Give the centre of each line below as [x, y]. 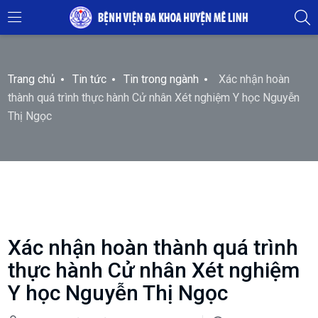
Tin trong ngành [161, 79]
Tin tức [90, 79]
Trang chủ [32, 79]
